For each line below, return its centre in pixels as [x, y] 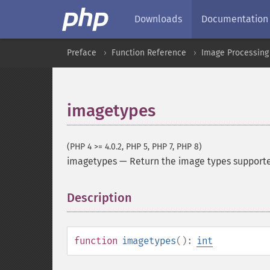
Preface [82, 53]
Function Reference [149, 53]
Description [99, 198]
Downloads [158, 19]
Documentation [235, 19]
